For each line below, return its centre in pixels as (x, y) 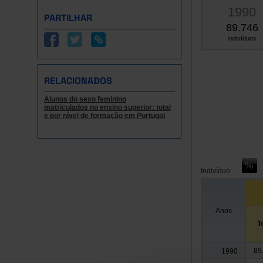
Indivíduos (242, 38)
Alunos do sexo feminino (85, 99)
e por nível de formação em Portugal (104, 116)
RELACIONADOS (78, 81)
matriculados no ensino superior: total (107, 107)
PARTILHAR (68, 18)
